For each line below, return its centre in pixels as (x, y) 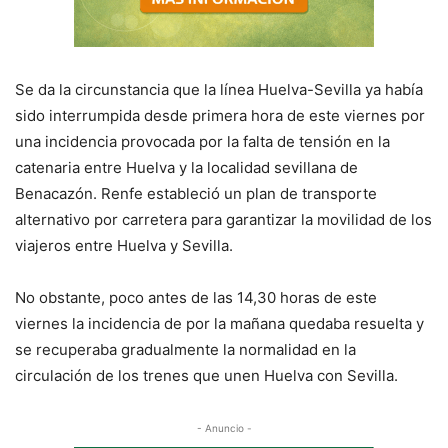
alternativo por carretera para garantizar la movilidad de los (223, 219)
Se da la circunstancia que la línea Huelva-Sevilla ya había (219, 89)
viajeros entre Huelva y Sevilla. (124, 245)
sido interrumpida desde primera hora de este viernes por (220, 115)
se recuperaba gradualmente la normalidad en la (185, 349)
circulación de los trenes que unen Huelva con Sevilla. (206, 375)
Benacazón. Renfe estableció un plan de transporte (196, 193)
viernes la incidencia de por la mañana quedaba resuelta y (219, 323)
